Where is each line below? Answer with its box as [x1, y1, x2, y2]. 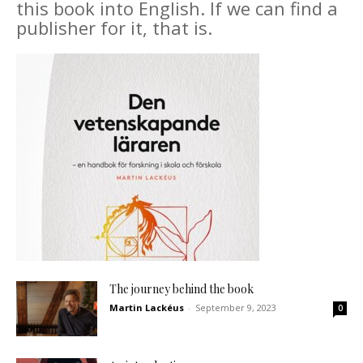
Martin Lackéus [109, 301, 184, 314]
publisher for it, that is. [16, 15, 212, 40]
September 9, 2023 [195, 301, 276, 314]
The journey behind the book [109, 280, 254, 297]
